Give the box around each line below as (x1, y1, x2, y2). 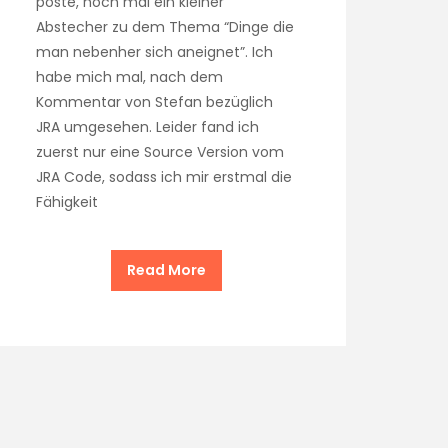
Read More (126, 259, 206, 280)
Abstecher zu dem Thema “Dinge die (36, 16, 294, 37)
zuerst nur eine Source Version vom (36, 141, 284, 162)
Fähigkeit (36, 191, 98, 212)
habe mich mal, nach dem (36, 66, 223, 87)
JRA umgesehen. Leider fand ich (36, 116, 259, 137)
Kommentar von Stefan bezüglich (36, 91, 273, 112)
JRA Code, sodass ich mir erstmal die (36, 166, 292, 187)
